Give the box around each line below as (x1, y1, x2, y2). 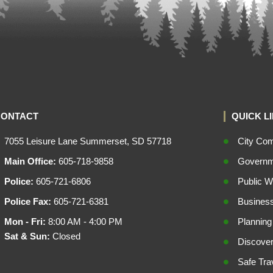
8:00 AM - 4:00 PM (46, 216, 123, 227)
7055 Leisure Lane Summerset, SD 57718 (4, 136, 172, 147)
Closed (50, 231, 81, 242)
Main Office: (4, 156, 57, 167)
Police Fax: (4, 196, 52, 207)
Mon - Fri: (4, 216, 46, 227)
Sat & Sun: (4, 231, 51, 242)
